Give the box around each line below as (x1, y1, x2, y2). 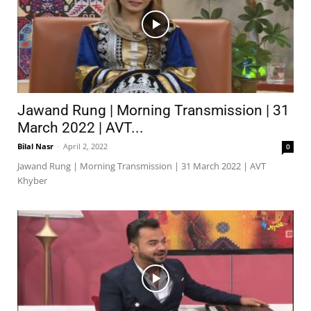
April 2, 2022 (63, 140, 108, 151)
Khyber (17, 174, 47, 187)
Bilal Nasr (17, 140, 53, 151)
